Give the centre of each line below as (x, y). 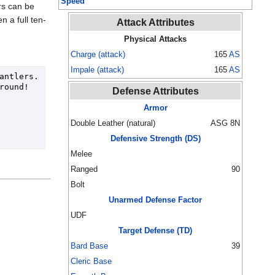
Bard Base (89, 246)
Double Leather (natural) (113, 123)
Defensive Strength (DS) (155, 139)
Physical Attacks (155, 39)
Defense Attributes (155, 91)
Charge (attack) (98, 55)
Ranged (84, 169)
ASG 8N (225, 123)
